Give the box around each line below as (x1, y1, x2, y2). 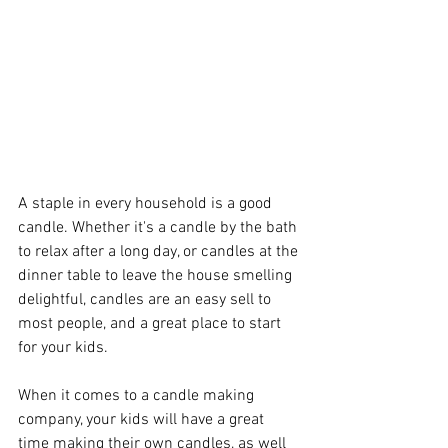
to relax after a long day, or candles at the (18, 241, 302, 262)
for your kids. (18, 337, 112, 358)
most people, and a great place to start (18, 313, 285, 334)
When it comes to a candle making (18, 385, 258, 406)
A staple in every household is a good (18, 193, 276, 214)
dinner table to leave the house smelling (18, 265, 296, 286)
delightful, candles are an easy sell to (18, 289, 275, 310)
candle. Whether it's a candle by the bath (18, 217, 301, 238)
